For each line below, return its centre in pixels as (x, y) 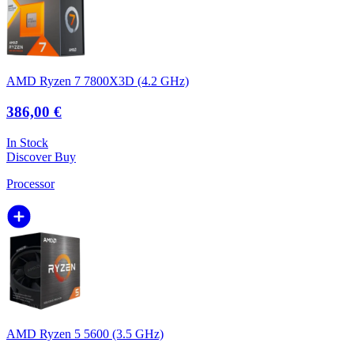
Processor (30, 183)
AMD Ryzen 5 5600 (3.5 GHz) (85, 333)
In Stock (27, 142)
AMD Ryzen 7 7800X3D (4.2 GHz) (98, 81)
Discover (30, 156)
